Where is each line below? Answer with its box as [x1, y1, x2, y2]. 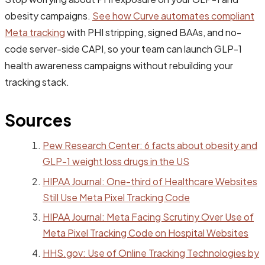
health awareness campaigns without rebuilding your [5, 59, 233, 72]
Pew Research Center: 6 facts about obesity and [43, 139, 257, 152]
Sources [5, 109, 72, 131]
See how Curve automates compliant [92, 9, 254, 22]
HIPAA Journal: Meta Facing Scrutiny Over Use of [43, 211, 254, 224]
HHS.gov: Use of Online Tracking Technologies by [43, 246, 259, 259]
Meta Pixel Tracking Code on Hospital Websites [43, 227, 248, 240]
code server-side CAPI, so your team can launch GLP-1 [5, 43, 242, 56]
